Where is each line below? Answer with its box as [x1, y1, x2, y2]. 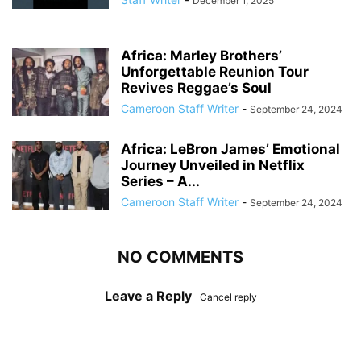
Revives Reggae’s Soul [121, 80, 272, 97]
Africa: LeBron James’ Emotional [121, 141, 340, 158]
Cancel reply [199, 291, 257, 304]
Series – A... [121, 173, 200, 190]
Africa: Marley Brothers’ [121, 48, 282, 64]
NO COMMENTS [118, 247, 243, 268]
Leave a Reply [104, 288, 192, 305]
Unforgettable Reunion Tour [121, 64, 309, 81]
